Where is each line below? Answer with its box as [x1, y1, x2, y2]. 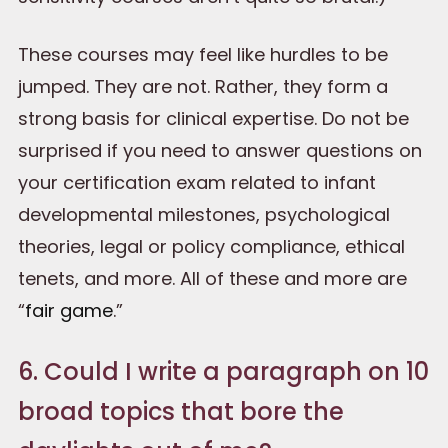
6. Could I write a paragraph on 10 [18, 355, 429, 389]
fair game [25, 297, 113, 323]
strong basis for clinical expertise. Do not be [18, 105, 409, 131]
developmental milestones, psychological [18, 201, 390, 227]
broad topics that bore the [18, 395, 344, 429]
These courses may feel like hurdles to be [18, 41, 388, 67]
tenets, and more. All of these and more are [18, 265, 407, 291]
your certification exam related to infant [18, 169, 376, 195]
